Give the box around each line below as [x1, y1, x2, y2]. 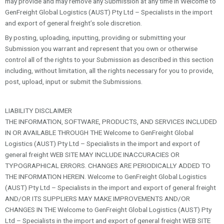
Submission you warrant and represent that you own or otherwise [5, 44, 197, 53]
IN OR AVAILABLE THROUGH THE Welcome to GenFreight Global [5, 128, 193, 136]
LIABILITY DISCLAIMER [5, 106, 72, 114]
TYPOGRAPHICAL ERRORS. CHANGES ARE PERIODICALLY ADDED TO [5, 161, 210, 169]
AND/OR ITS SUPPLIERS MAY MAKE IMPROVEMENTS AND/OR [5, 194, 190, 202]
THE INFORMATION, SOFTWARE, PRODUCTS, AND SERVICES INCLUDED [5, 117, 217, 125]
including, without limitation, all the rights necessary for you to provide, [5, 66, 213, 75]
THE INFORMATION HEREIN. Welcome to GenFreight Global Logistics [5, 172, 206, 180]
